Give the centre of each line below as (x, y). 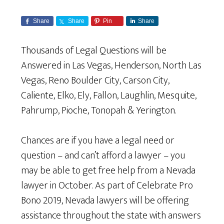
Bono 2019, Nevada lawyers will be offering (105, 201)
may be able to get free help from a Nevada (108, 171)
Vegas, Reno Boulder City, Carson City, (95, 81)
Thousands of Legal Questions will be (94, 51)
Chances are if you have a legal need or (98, 141)
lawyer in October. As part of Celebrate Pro (107, 186)
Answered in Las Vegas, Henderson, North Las (111, 66)
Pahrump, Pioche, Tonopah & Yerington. (99, 111)
